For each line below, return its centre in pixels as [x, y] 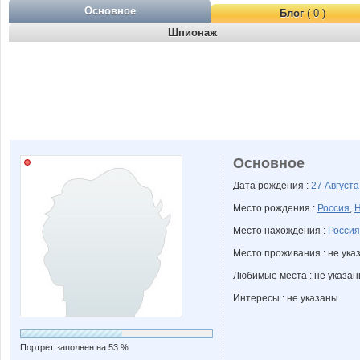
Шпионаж [192, 33]
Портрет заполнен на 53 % [74, 347]
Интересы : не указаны [286, 298]
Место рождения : [275, 208]
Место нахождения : [280, 231]
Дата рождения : [272, 186]
